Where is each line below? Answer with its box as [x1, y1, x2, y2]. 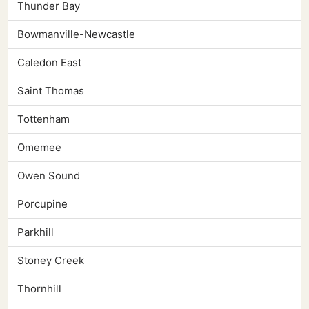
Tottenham [17, 112, 70, 126]
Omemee [17, 141, 61, 154]
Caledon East [17, 56, 81, 70]
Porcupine [17, 197, 68, 211]
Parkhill [17, 226, 54, 239]
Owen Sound [17, 169, 80, 183]
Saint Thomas [17, 84, 84, 98]
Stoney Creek [17, 254, 84, 268]
